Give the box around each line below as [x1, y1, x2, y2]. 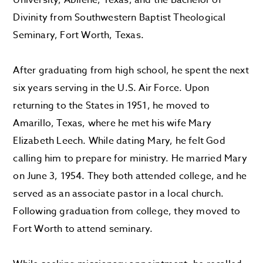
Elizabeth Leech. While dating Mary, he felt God [13, 134, 225, 148]
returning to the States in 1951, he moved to [13, 99, 210, 113]
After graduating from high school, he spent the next [13, 63, 249, 77]
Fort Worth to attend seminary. [13, 222, 153, 236]
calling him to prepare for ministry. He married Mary [13, 151, 247, 166]
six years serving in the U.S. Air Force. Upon [13, 81, 210, 95]
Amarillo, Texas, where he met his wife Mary [13, 116, 212, 130]
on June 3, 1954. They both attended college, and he [13, 169, 247, 183]
